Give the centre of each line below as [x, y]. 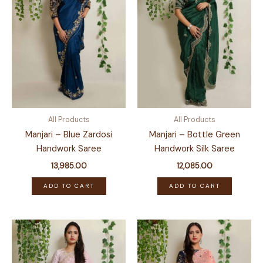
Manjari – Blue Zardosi [69, 135]
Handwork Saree [69, 149]
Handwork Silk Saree [194, 149]
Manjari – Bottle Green [194, 135]
